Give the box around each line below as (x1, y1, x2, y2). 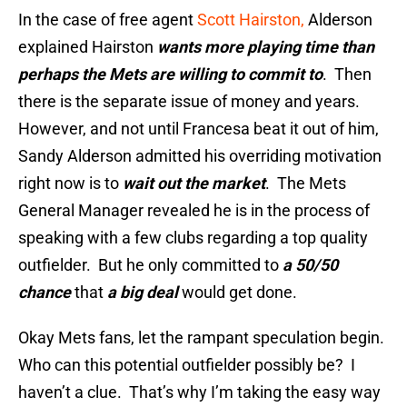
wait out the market (123, 174, 265, 194)
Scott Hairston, (197, 10, 304, 30)
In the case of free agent (18, 10, 197, 30)
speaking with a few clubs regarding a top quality (18, 228, 368, 248)
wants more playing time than (157, 37, 374, 57)
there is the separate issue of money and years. (18, 92, 363, 112)
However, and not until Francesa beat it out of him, (18, 119, 379, 139)
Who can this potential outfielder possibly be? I (18, 355, 355, 375)
